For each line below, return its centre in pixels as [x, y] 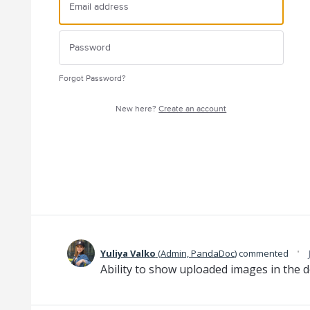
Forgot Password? [92, 79]
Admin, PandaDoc [197, 253]
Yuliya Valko [128, 253]
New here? [137, 109]
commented [263, 253]
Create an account [193, 109]
